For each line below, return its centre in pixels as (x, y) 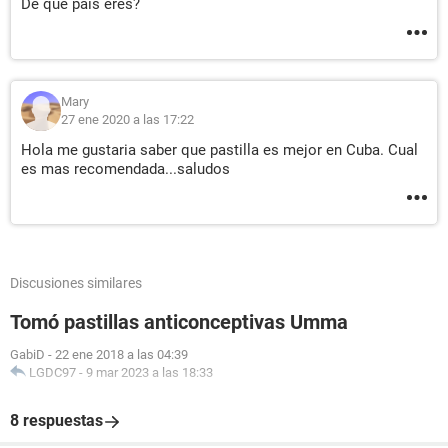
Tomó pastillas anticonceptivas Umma (179, 322)
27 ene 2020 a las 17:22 (127, 119)
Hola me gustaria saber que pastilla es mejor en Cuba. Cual (219, 150)
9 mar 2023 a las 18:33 (149, 372)
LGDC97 (52, 372)
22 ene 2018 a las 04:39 (121, 354)
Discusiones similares (76, 283)
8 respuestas (56, 420)
